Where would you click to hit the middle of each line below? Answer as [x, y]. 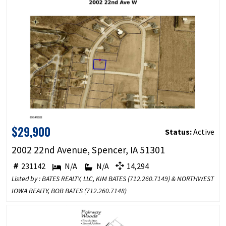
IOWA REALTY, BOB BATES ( [49, 191]
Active [203, 132]
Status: [179, 132]
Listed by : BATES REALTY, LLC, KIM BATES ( [70, 179]
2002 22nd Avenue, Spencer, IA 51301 [88, 150]
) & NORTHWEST [191, 179]
